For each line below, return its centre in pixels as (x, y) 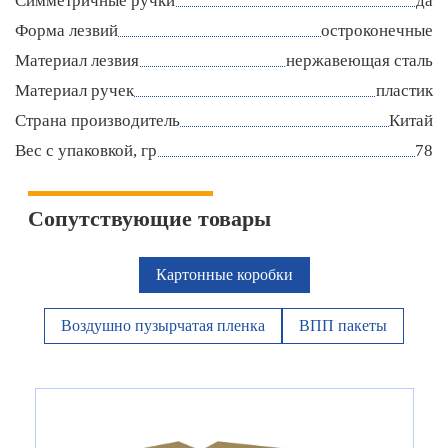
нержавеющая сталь (359, 61)
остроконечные (377, 31)
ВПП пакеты (343, 326)
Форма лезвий (66, 31)
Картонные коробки (224, 275)
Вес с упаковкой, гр (86, 151)
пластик (404, 91)
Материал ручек (74, 91)
